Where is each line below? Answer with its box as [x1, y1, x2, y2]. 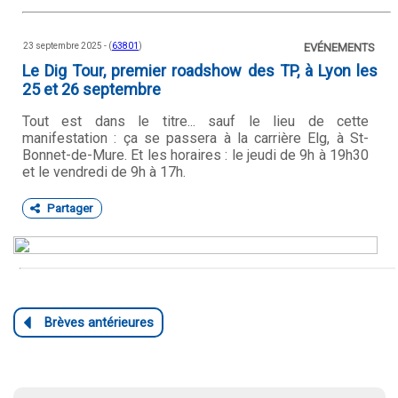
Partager [47, 202, 92, 215]
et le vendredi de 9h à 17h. [22, 163, 186, 180]
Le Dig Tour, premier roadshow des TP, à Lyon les [22, 61, 378, 80]
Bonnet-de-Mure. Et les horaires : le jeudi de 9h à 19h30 [22, 147, 369, 163]
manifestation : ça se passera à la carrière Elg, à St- [22, 130, 369, 147]
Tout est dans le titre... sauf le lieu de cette [22, 113, 369, 130]
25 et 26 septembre [22, 80, 161, 99]
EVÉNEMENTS [304, 41, 375, 54]
